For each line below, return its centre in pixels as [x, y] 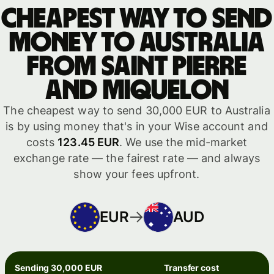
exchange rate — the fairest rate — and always [137, 158]
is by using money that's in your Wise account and [137, 127]
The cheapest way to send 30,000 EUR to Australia [137, 111]
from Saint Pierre [137, 67]
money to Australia [137, 43]
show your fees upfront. [137, 174]
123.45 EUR [89, 143]
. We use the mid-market [183, 143]
